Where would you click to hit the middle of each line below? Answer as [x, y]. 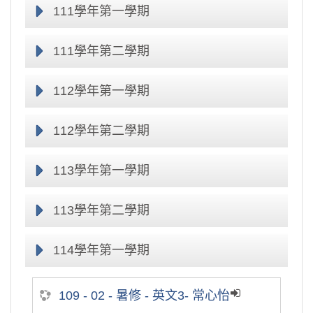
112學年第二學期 [101, 131]
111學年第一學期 [101, 11]
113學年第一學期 [101, 170]
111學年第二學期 [101, 51]
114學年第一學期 [101, 250]
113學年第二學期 [101, 210]
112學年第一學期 [101, 91]
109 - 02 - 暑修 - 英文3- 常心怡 [144, 296]
